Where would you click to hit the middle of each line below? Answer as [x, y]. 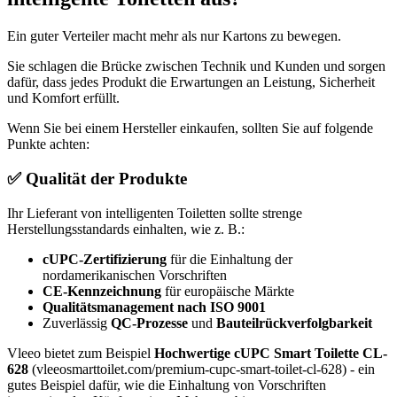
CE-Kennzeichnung [102, 291]
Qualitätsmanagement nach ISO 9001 [154, 307]
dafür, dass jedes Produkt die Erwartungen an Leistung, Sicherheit [191, 82]
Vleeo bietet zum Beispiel [81, 353]
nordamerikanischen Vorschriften [135, 275]
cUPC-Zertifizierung [105, 259]
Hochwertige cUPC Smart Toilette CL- [271, 353]
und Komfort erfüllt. [63, 98]
